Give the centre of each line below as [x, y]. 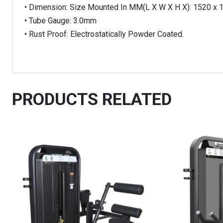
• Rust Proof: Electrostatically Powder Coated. [104, 34]
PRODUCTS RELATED [92, 99]
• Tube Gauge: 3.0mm [60, 21]
